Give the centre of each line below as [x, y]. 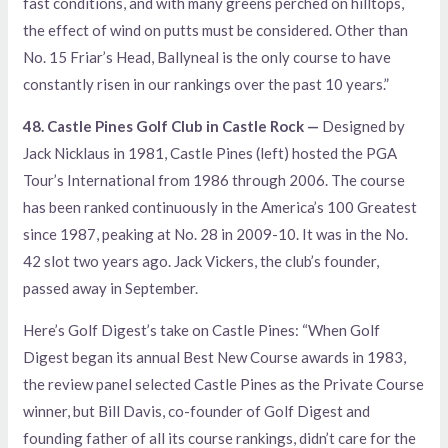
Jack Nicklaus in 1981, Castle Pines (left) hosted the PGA [210, 152]
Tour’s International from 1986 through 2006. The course [214, 179]
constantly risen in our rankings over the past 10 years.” [206, 83]
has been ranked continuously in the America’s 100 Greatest [220, 206]
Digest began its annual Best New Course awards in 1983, [215, 356]
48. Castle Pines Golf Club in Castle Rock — [173, 125]
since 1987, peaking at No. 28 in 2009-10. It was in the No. [216, 233]
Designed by [364, 125]
